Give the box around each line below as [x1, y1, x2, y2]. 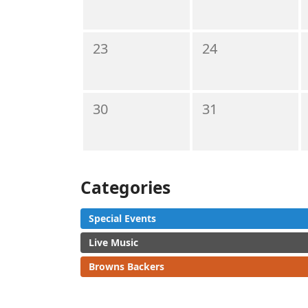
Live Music [89, 236, 138, 249]
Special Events [89, 212, 156, 225]
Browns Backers [89, 260, 164, 273]
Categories [80, 176, 170, 199]
